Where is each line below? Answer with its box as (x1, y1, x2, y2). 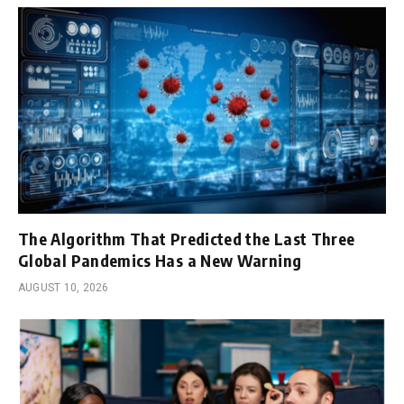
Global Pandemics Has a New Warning (18, 250, 302, 271)
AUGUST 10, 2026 (18, 281, 109, 295)
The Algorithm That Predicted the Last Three (18, 228, 355, 250)
